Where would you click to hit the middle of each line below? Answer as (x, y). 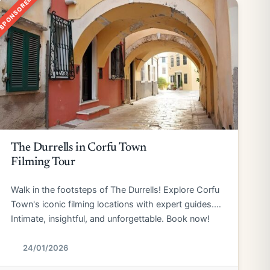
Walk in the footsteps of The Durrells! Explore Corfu (115, 190)
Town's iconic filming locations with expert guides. (113, 204)
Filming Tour (43, 162)
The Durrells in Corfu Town (79, 148)
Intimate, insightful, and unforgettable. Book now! (111, 219)
